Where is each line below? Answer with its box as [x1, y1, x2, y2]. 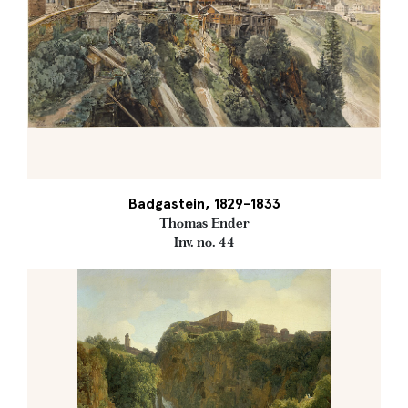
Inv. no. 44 [173, 234, 235, 251]
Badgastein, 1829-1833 [127, 195, 280, 213]
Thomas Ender [158, 215, 250, 232]
